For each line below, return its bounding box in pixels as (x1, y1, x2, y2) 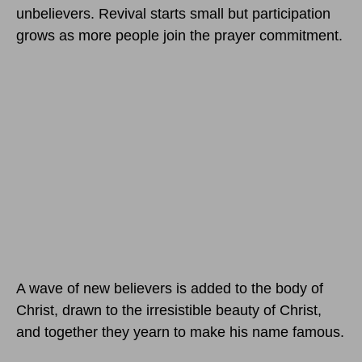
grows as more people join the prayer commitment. (16, 27, 343, 44)
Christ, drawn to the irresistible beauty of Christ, (16, 302, 322, 319)
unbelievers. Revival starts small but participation (16, 6, 330, 23)
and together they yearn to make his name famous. (16, 324, 344, 341)
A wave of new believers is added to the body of (16, 280, 323, 297)
